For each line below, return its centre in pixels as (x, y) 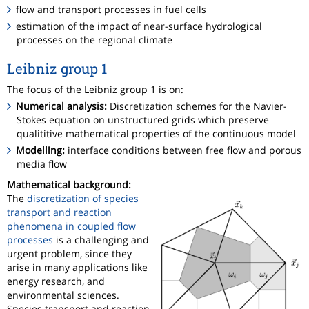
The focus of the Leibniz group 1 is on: (95, 89)
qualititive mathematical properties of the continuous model (156, 134)
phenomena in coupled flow (71, 226)
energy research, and (56, 281)
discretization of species (83, 199)
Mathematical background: (69, 185)
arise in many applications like (77, 268)
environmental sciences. (63, 295)
